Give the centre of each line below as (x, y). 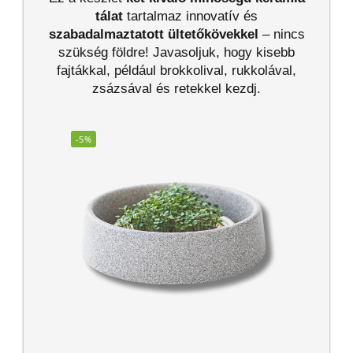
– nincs (281, 35)
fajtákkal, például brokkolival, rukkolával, (176, 71)
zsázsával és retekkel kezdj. (176, 89)
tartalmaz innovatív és (190, 17)
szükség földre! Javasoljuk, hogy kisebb (176, 53)
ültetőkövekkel (213, 35)
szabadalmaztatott (106, 35)
